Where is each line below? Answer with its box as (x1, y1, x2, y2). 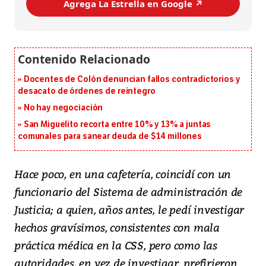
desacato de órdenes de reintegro (18, 86, 156, 97)
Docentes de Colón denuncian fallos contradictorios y (23, 74, 240, 85)
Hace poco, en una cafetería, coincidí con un (14, 166, 232, 182)
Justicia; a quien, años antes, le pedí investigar (14, 202, 245, 217)
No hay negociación (23, 103, 103, 113)
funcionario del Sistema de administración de (14, 184, 243, 199)
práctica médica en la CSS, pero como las (14, 237, 217, 253)
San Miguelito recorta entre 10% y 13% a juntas (23, 119, 211, 130)
